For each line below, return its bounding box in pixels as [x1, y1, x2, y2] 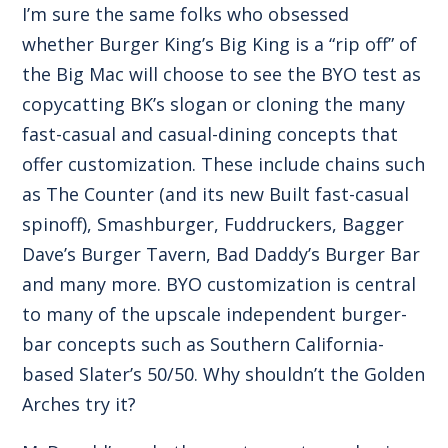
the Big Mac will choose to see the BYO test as [22, 61, 422, 86]
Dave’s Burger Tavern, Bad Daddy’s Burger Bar [22, 241, 421, 266]
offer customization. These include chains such [22, 151, 426, 176]
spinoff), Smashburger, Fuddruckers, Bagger [22, 211, 405, 236]
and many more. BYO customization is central [22, 271, 417, 296]
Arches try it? [22, 391, 137, 416]
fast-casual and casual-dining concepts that [22, 121, 399, 146]
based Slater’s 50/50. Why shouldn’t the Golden [22, 361, 426, 386]
